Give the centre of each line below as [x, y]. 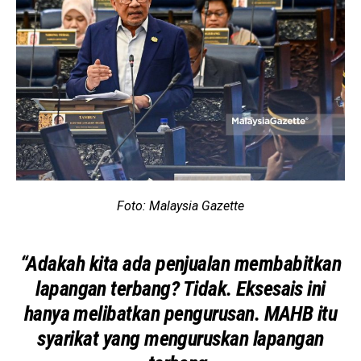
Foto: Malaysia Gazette [180, 206]
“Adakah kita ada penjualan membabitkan [180, 264]
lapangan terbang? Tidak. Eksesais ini [180, 289]
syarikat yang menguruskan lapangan [180, 339]
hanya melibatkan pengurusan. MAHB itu [180, 314]
